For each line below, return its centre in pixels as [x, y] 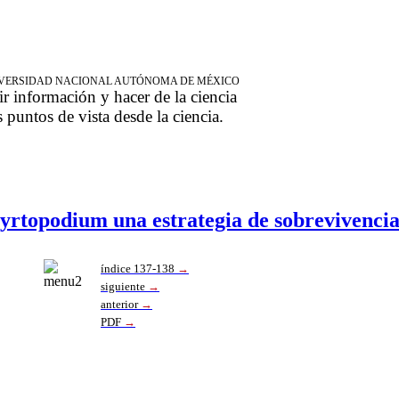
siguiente [123, 286]
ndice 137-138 [139, 268]
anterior [119, 304]
